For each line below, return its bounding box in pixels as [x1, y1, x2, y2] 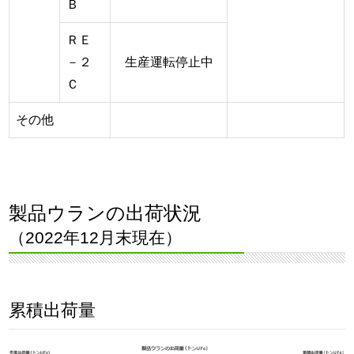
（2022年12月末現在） [9, 228, 183, 247]
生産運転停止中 [124, 55, 213, 69]
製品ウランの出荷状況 [9, 202, 202, 224]
